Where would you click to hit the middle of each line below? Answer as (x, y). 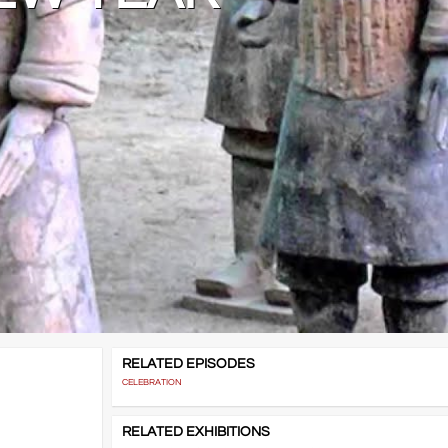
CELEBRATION (151, 383)
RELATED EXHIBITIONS (195, 432)
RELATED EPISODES (188, 364)
